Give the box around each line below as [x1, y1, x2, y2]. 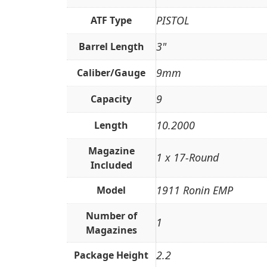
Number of [85, 209, 137, 223]
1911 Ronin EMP [156, 183, 233, 198]
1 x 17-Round [156, 150, 219, 165]
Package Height [74, 249, 148, 262]
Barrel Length [78, 40, 144, 54]
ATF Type [91, 14, 132, 27]
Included [90, 159, 132, 172]
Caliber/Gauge [77, 66, 145, 80]
